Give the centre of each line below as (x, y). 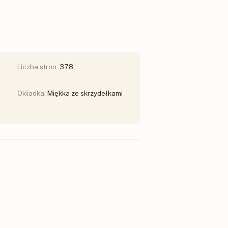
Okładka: (32, 93)
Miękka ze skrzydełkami (85, 93)
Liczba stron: (38, 66)
